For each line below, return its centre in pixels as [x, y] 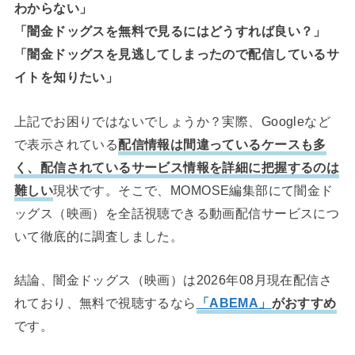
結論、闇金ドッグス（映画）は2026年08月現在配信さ [173, 279]
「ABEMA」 [234, 302]
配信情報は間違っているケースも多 [222, 144]
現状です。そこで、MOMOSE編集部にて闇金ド [193, 190]
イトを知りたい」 [66, 77]
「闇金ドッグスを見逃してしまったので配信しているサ [177, 54]
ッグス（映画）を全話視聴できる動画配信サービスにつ [177, 213]
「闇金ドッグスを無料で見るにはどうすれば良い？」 [170, 31]
